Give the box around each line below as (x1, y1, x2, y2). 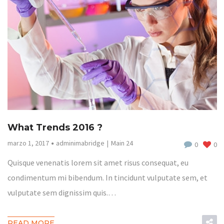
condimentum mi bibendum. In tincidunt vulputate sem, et (7, 172, 207, 183)
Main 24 (110, 138, 133, 148)
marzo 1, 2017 (7, 138, 49, 148)
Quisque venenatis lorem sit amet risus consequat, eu (7, 157, 188, 168)
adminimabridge (55, 138, 104, 148)
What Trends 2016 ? (7, 122, 102, 133)
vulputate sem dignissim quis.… (7, 187, 116, 198)
